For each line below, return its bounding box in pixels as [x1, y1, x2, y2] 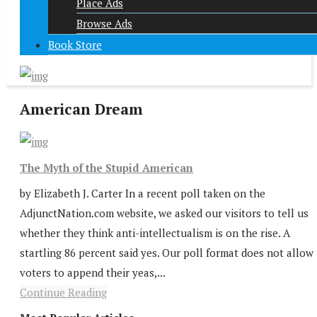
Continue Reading [20, 285, 107, 299]
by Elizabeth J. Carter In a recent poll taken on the [20, 186, 265, 200]
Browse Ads [76, 16, 132, 30]
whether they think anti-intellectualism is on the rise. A [20, 226, 290, 240]
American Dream [20, 99, 143, 120]
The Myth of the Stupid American [20, 160, 193, 175]
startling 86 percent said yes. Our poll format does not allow [20, 246, 313, 260]
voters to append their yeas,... [20, 265, 166, 279]
